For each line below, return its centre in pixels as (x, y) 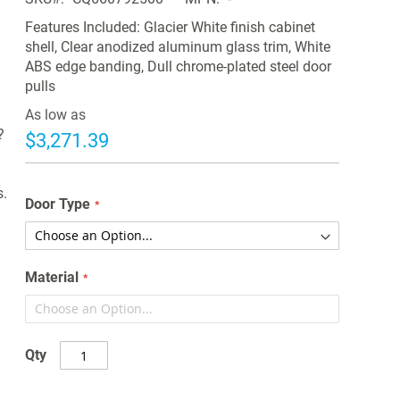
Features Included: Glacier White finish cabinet (170, 28)
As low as (55, 115)
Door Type (57, 204)
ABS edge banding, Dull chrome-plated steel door (178, 67)
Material (51, 278)
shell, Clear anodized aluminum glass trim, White (177, 47)
